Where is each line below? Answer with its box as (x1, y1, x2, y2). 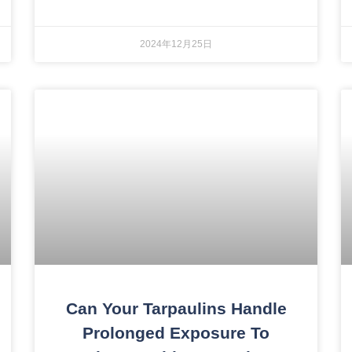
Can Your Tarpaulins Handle (65, 299, 287, 317)
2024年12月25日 (140, 38, 212, 50)
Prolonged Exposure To (82, 323, 269, 342)
